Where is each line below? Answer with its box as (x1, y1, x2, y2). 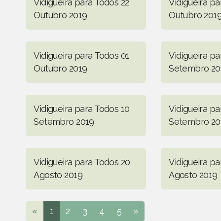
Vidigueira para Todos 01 (34, 50, 130, 61)
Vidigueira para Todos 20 (34, 156, 130, 167)
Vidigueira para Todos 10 (34, 103, 130, 114)
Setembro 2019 (34, 116, 94, 127)
